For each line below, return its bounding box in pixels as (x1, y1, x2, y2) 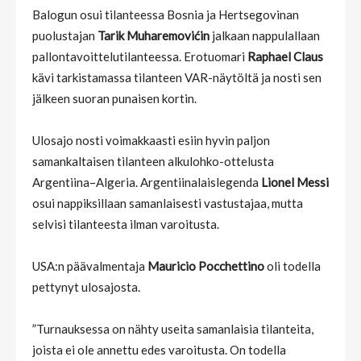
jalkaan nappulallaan (210, 27, 320, 43)
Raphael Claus (247, 48, 323, 64)
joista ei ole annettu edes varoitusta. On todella (32, 342, 286, 357)
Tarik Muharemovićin (98, 27, 210, 43)
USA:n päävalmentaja (32, 258, 147, 273)
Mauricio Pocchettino (147, 258, 267, 273)
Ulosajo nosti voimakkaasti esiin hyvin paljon (32, 132, 270, 147)
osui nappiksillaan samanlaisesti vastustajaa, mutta (32, 195, 303, 210)
